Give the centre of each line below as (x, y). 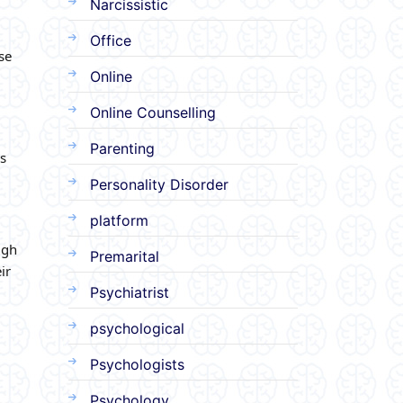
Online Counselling (153, 112)
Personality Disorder (159, 184)
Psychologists (137, 364)
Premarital (125, 256)
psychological (137, 328)
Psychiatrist (130, 292)
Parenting (122, 148)
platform (119, 220)
